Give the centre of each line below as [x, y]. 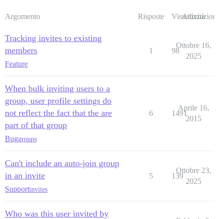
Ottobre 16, [193, 45]
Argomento [22, 17]
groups [27, 139]
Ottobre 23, [193, 171]
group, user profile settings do [58, 101]
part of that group [36, 125]
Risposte [151, 17]
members [21, 51]
